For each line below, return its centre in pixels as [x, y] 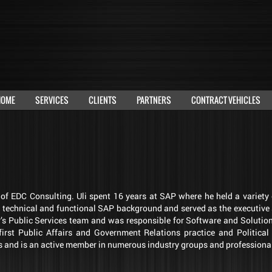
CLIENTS [103, 100]
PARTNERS [154, 100]
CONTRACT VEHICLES [226, 100]
